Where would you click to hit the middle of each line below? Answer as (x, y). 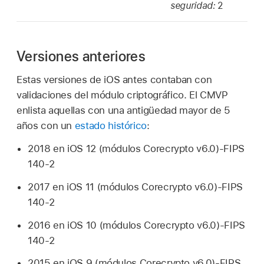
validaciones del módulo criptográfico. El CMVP (122, 95)
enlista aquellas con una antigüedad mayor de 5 (123, 110)
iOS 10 (82, 225)
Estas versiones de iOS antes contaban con (114, 80)
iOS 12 (82, 149)
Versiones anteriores (81, 56)
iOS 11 (80, 187)
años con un (46, 126)
